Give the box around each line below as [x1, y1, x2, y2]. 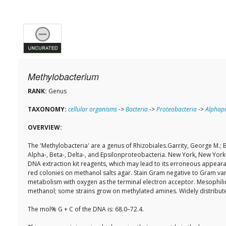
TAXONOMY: [28, 105, 67, 114]
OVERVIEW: [28, 123, 62, 132]
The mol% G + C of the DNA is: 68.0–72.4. [28, 205, 144, 214]
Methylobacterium [28, 70, 99, 83]
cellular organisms [68, 105, 117, 114]
